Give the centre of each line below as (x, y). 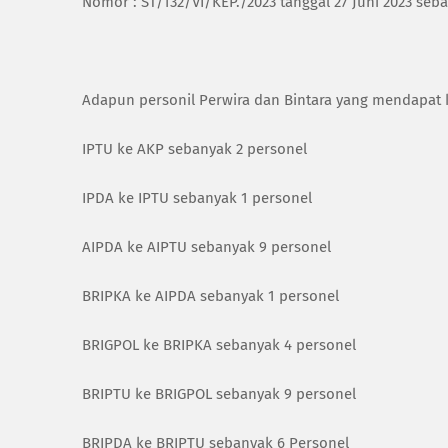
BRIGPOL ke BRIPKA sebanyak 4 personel (219, 345)
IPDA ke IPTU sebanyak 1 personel (197, 198)
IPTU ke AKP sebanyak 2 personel (194, 149)
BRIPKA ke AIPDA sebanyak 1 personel (210, 296)
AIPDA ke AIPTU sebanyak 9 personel (206, 247)
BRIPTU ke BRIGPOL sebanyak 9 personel (219, 394)
